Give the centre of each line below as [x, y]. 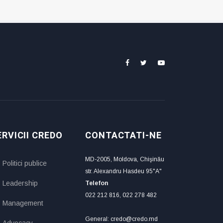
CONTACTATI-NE [123, 136]
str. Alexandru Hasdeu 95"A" [123, 171]
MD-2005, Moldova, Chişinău [125, 160]
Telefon [97, 183]
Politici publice [25, 164]
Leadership [20, 183]
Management [23, 203]
